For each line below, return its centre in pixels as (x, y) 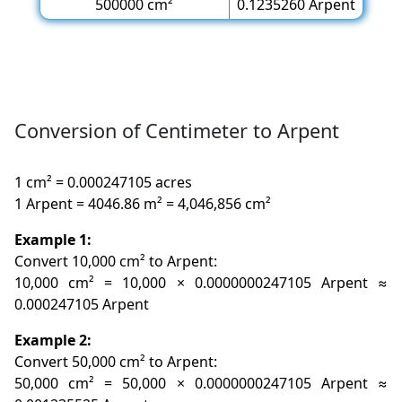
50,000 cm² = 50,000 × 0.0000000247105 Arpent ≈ (201, 383)
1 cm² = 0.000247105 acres (104, 182)
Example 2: (53, 340)
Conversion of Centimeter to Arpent (177, 130)
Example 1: (53, 239)
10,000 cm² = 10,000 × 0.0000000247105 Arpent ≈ (201, 282)
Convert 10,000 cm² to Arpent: (116, 261)
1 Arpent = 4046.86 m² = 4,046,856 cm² (143, 203)
